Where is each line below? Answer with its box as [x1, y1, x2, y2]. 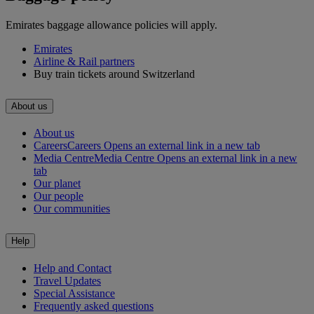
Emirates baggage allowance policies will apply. [6, 18, 217, 31]
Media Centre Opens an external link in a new [94, 152, 297, 165]
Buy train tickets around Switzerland [34, 67, 195, 80]
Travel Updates [34, 275, 101, 287]
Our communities [34, 203, 110, 215]
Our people [34, 190, 83, 203]
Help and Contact [34, 262, 111, 275]
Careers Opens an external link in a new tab [67, 139, 260, 152]
